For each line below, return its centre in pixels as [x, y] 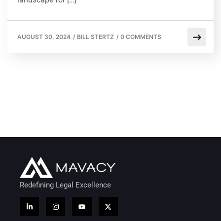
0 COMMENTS [141, 37]
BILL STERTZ [95, 37]
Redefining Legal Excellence [65, 185]
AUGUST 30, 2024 [44, 37]
